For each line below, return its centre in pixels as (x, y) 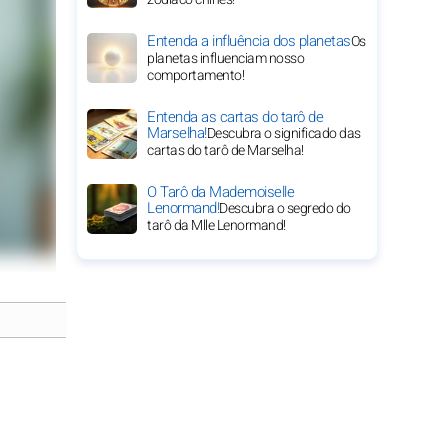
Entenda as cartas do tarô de (235, 117)
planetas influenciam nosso (225, 58)
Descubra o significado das (283, 133)
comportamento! (195, 75)
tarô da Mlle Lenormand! (216, 225)
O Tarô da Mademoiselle (220, 192)
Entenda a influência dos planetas (249, 41)
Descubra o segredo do (285, 208)
